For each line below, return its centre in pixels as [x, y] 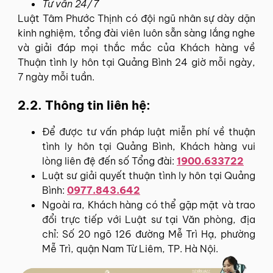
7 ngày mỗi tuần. [56, 76]
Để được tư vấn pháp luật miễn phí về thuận [149, 131]
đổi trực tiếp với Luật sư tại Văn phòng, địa [149, 219]
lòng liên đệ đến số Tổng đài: [109, 161]
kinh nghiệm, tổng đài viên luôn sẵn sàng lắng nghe [136, 33]
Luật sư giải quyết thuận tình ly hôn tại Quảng [149, 175]
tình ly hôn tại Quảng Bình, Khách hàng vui [149, 146]
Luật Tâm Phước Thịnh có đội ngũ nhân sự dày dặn [136, 18]
